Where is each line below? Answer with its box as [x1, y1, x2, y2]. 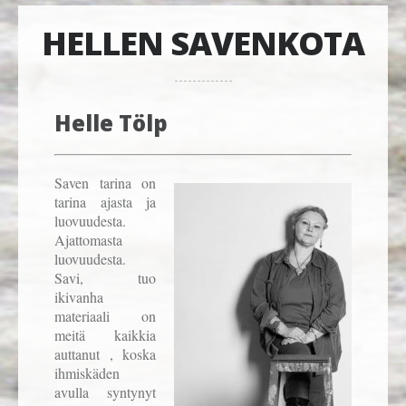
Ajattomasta [54, 230, 122, 250]
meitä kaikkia [54, 325, 156, 345]
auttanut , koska [54, 344, 156, 364]
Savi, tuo [54, 268, 156, 288]
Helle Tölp [54, 108, 168, 139]
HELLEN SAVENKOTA [42, 21, 364, 66]
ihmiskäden [54, 363, 120, 383]
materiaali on [54, 306, 156, 326]
